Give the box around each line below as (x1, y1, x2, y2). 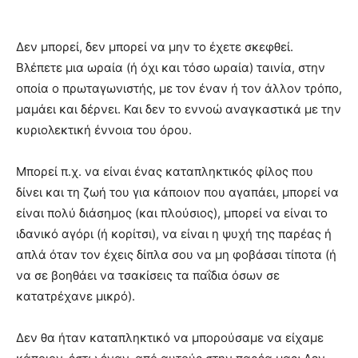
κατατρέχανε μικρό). (16, 288, 135, 304)
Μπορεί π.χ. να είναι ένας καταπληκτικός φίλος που (16, 163, 313, 179)
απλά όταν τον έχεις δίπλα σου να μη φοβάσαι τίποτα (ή (16, 246, 336, 262)
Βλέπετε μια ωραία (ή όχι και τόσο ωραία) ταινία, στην (16, 59, 325, 75)
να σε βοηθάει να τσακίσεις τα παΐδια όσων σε (16, 267, 280, 283)
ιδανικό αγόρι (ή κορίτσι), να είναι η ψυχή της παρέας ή (16, 225, 332, 241)
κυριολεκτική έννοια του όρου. (16, 121, 192, 137)
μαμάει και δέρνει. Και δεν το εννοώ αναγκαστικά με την (16, 101, 341, 117)
